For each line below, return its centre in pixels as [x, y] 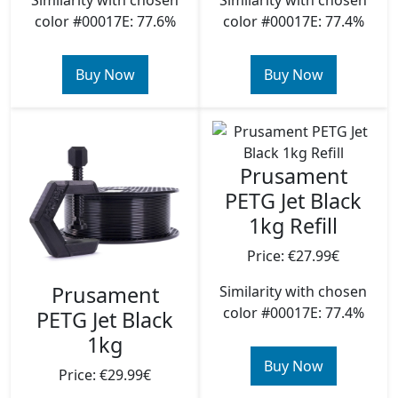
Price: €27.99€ [293, 256]
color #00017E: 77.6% [105, 21]
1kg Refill [293, 226]
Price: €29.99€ [105, 375]
